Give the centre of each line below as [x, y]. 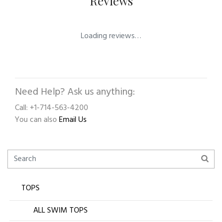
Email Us [73, 120]
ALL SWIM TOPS [60, 211]
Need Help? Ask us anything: [75, 92]
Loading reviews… [111, 36]
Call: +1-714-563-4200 [52, 108]
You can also [37, 120]
